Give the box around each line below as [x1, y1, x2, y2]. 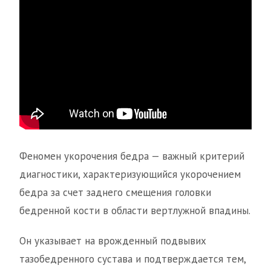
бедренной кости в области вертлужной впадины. [19, 204, 250, 218]
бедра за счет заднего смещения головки [19, 186, 211, 200]
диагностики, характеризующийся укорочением [19, 168, 241, 181]
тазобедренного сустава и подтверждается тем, [19, 252, 246, 266]
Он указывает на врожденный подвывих [19, 234, 206, 248]
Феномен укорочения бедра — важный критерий [19, 149, 244, 163]
